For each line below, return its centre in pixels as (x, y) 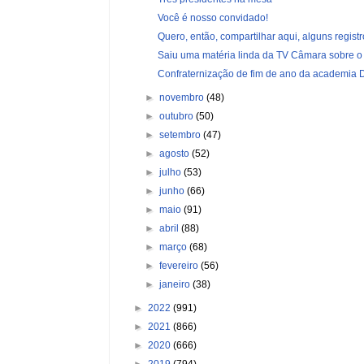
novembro (183, 97)
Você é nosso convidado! (212, 17)
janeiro (176, 284)
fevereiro (180, 265)
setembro (182, 134)
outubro (178, 116)
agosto (176, 153)
